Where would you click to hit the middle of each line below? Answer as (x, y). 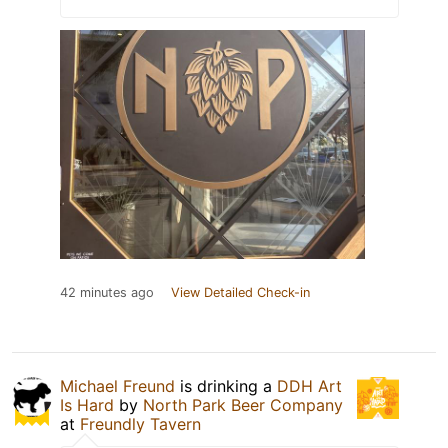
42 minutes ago (107, 293)
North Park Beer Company (243, 405)
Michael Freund (117, 386)
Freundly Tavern (140, 424)
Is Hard (87, 405)
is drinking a (226, 386)
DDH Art (309, 386)
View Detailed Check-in (240, 293)
